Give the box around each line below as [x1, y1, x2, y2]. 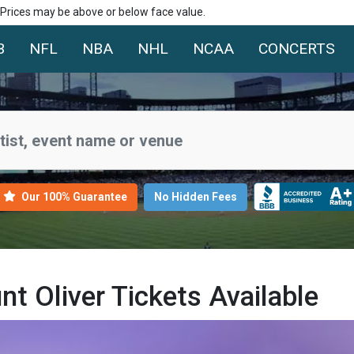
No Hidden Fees [153, 190, 237, 203]
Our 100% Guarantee [18, 190, 127, 203]
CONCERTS [258, 40, 336, 58]
